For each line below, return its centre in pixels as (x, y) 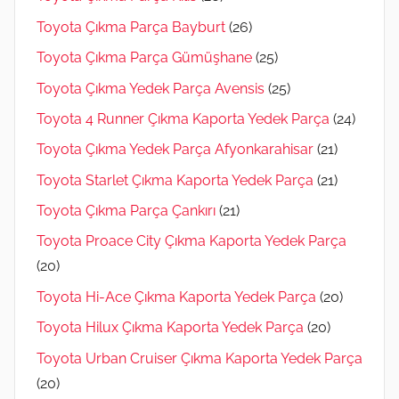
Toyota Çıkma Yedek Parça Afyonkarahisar (175, 150)
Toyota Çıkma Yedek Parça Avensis (151, 88)
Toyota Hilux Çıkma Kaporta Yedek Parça (170, 328)
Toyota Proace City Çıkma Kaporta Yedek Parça (191, 241)
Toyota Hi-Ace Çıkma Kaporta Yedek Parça (176, 297)
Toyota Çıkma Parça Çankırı (126, 211)
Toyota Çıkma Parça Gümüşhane (144, 58)
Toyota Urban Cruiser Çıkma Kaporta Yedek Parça (199, 358)
